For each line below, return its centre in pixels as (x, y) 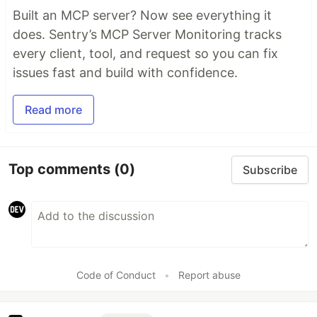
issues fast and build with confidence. (125, 72)
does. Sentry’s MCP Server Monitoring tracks (147, 34)
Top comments (61, 169)
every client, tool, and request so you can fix (145, 53)
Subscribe (270, 169)
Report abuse (209, 275)
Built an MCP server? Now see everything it (142, 15)
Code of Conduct (116, 275)
